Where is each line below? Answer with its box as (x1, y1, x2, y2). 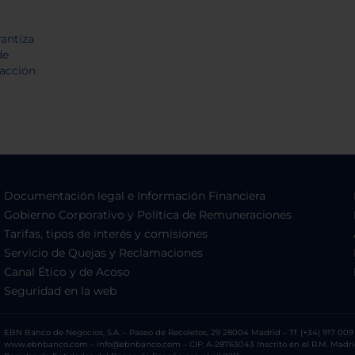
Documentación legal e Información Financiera (4, 189, 266, 202)
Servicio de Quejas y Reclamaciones (4, 246, 204, 259)
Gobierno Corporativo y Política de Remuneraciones (4, 208, 292, 221)
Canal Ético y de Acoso (4, 265, 131, 278)
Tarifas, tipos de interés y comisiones (4, 227, 208, 240)
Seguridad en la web (4, 284, 117, 297)
